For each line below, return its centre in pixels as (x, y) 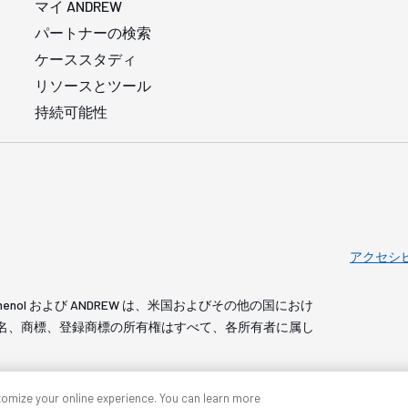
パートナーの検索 (93, 33)
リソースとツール (93, 86)
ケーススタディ (86, 59)
